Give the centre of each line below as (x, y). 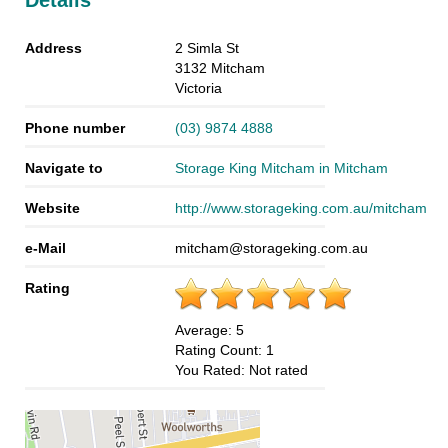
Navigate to (64, 167)
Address (53, 47)
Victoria (198, 87)
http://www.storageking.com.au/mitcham (301, 207)
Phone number (75, 127)
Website (52, 207)
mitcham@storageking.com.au (271, 247)
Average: (205, 329)
